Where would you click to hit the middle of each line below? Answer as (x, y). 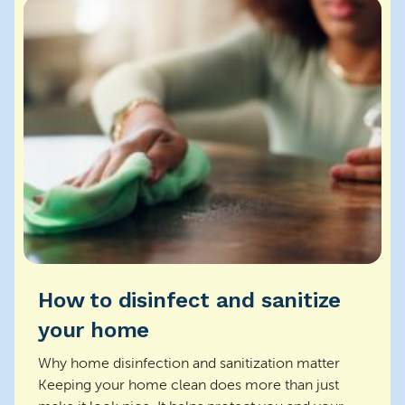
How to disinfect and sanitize (190, 300)
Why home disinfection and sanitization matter (189, 363)
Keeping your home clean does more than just (188, 385)
